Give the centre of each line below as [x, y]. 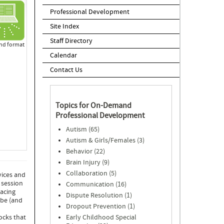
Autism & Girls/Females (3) [105, 140]
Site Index [64, 26]
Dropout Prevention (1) [100, 206]
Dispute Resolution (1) [99, 195]
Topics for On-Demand [93, 105]
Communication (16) [96, 184]
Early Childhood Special [101, 217]
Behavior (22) [85, 151]
